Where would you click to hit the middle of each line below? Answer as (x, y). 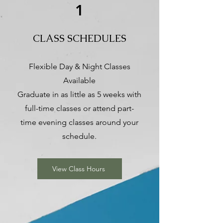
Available (79, 80)
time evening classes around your (79, 122)
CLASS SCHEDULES (79, 38)
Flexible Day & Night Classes (79, 66)
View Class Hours (79, 168)
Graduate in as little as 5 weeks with (79, 94)
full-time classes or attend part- (79, 108)
